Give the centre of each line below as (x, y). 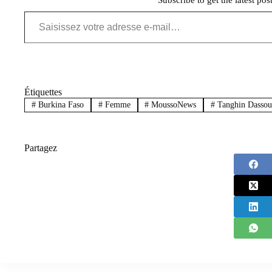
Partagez (41, 148)
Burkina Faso (59, 105)
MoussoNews (173, 105)
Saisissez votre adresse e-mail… (36, 11)
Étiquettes (43, 92)
